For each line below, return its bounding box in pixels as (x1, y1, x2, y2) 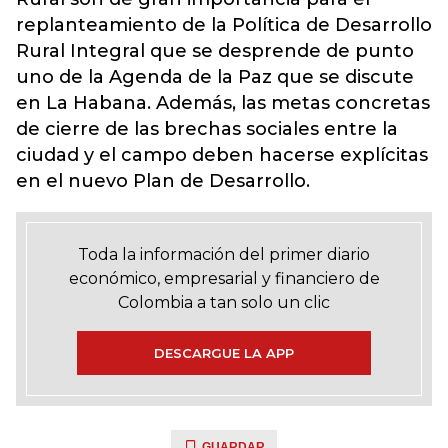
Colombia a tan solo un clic (118, 292, 330, 312)
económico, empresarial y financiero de (68, 268, 380, 288)
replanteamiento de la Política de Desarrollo (16, 13, 432, 36)
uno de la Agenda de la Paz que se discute (16, 65, 414, 88)
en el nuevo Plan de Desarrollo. (16, 169, 315, 192)
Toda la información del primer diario (78, 244, 370, 264)
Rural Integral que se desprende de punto (16, 39, 414, 62)
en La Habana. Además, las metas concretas (16, 91, 430, 114)
